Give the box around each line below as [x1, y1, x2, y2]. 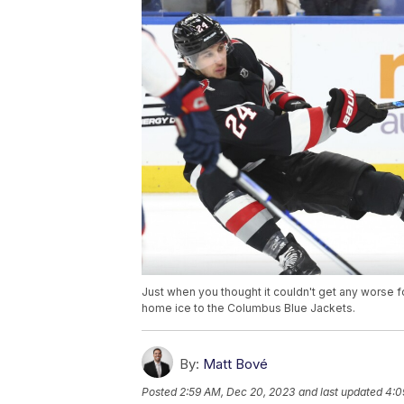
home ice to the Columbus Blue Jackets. [142, 301, 355, 316]
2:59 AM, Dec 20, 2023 [179, 385, 295, 399]
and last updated [298, 385, 382, 399]
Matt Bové [203, 355, 268, 373]
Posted [142, 385, 179, 399]
